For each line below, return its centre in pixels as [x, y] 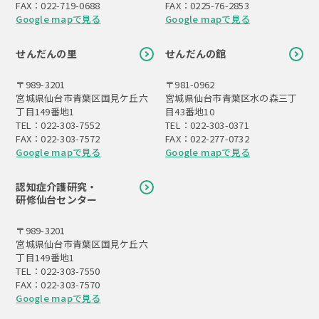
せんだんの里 [46, 54]
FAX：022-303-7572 [58, 139]
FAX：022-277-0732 [207, 139]
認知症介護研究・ [57, 187]
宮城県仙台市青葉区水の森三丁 [231, 98]
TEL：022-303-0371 [207, 125]
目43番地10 [190, 112]
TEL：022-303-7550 [58, 271]
